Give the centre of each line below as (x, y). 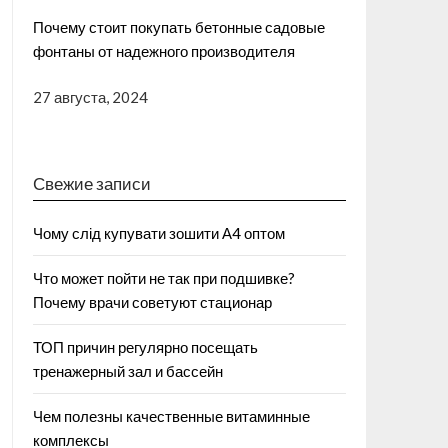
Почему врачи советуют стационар (152, 301)
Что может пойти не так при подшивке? (163, 277)
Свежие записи (91, 183)
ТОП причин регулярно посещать (145, 346)
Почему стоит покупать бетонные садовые (178, 26)
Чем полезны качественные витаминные (171, 415)
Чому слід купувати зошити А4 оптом (158, 232)
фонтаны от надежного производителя (163, 50)
